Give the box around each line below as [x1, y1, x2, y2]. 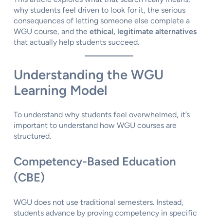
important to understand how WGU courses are [14, 121, 177, 130]
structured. [14, 131, 51, 141]
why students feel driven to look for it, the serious [14, 5, 185, 15]
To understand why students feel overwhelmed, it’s [14, 110, 190, 120]
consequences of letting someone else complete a [14, 16, 190, 25]
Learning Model [14, 82, 107, 99]
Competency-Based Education [14, 154, 176, 169]
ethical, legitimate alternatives [90, 26, 197, 36]
